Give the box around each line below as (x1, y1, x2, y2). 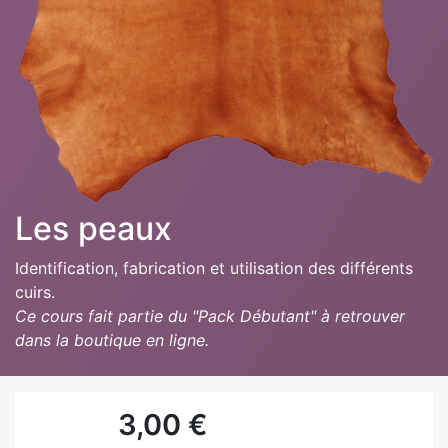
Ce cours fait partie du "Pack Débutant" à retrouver (15, 306, 405, 327)
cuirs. (15, 282, 60, 303)
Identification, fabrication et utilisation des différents (15, 258, 413, 279)
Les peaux (15, 209, 172, 249)
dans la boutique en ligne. (15, 330, 209, 351)
